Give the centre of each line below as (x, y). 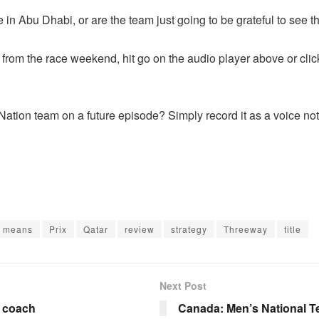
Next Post (183, 286)
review (140, 229)
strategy (189, 229)
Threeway (246, 229)
